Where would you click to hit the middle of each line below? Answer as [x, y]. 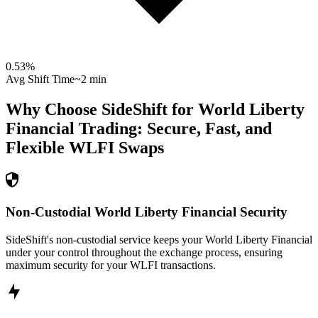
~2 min [91, 79]
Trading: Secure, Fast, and [173, 129]
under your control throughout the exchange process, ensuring [144, 252]
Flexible [35, 148]
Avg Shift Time [40, 79]
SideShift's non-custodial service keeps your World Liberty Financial [159, 239]
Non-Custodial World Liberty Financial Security [147, 212]
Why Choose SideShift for [102, 110]
